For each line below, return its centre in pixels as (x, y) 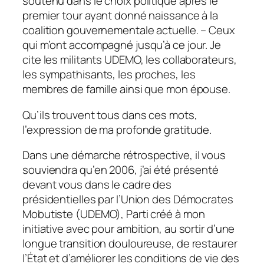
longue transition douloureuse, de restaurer (130, 244)
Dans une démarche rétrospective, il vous (124, 155)
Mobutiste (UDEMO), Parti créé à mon (114, 214)
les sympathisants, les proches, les (109, 75)
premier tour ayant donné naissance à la (121, 16)
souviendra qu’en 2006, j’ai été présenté (121, 170)
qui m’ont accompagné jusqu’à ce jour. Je (122, 45)
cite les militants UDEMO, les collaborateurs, (130, 60)
